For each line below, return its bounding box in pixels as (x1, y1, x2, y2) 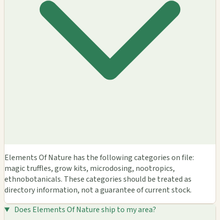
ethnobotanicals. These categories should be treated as (4, 174, 192, 185)
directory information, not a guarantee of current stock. (4, 185, 192, 196)
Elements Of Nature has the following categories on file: (4, 152, 194, 164)
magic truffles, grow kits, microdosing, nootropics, (4, 163, 175, 174)
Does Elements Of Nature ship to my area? (14, 204, 156, 216)
